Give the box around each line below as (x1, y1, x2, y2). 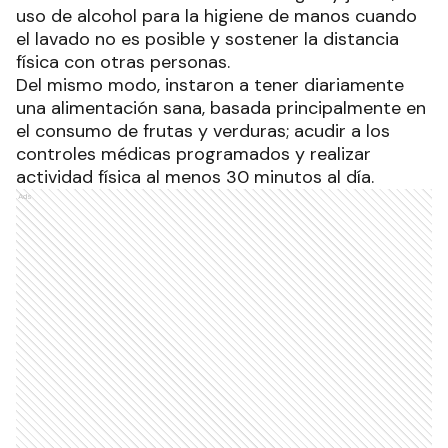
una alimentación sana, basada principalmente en (16, 95, 426, 120)
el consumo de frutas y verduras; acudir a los (16, 118, 390, 143)
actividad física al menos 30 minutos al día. (16, 164, 374, 189)
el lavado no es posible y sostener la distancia (16, 26, 399, 51)
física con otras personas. (16, 49, 230, 74)
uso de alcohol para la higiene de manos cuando (16, 3, 417, 28)
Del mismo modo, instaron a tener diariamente (16, 72, 404, 97)
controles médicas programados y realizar (16, 141, 371, 166)
